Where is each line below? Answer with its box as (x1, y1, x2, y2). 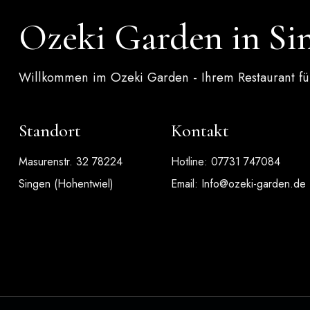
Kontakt (171, 119, 229, 141)
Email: (171, 175, 201, 192)
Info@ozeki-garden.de (201, 175, 306, 192)
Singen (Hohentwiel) (19, 175, 113, 192)
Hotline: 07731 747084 (171, 153, 280, 170)
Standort (19, 119, 81, 141)
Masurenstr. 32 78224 (19, 153, 122, 170)
